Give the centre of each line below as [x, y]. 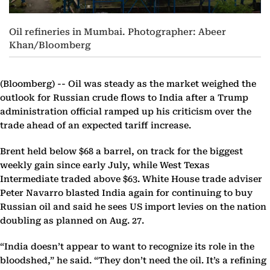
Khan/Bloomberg [50, 46]
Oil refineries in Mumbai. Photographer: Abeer [118, 32]
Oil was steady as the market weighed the [161, 84]
